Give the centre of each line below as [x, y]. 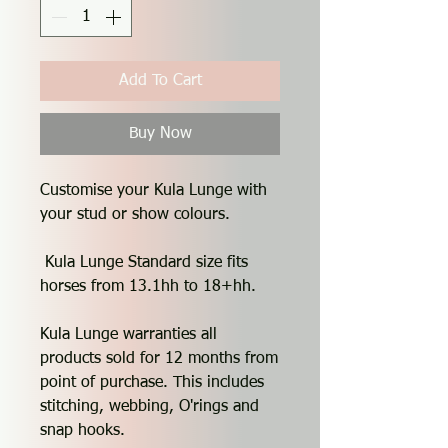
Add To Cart [160, 81]
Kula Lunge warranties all [128, 335]
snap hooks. [82, 431]
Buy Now [160, 134]
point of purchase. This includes [152, 383]
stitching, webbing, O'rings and [149, 407]
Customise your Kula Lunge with [153, 191]
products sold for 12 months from [159, 359]
